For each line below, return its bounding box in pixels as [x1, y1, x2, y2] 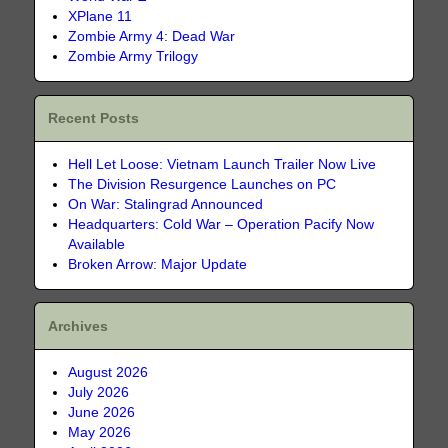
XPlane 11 [68, 9, 133, 25]
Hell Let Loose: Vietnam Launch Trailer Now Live [68, 157, 377, 173]
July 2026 [68, 385, 130, 401]
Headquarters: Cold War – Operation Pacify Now [68, 217, 375, 233]
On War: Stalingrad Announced [68, 197, 264, 213]
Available [68, 237, 126, 253]
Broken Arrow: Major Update [68, 257, 248, 273]
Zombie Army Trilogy [68, 49, 199, 65]
